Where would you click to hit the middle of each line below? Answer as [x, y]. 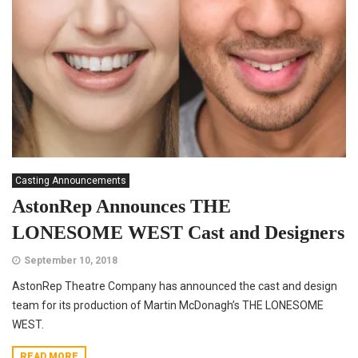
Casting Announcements [71, 181]
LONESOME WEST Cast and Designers [178, 233]
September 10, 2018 [71, 261]
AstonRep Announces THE [121, 207]
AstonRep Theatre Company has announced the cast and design [175, 286]
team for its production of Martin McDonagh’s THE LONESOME [168, 306]
